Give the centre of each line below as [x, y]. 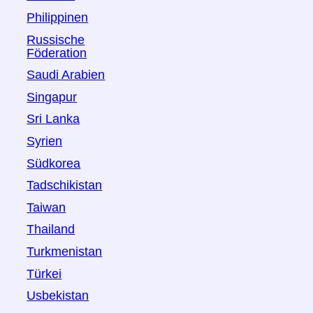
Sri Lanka [53, 119]
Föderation [57, 53]
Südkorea [54, 163]
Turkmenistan [65, 252]
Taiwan [46, 207]
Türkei [44, 274]
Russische [56, 39]
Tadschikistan [65, 185]
